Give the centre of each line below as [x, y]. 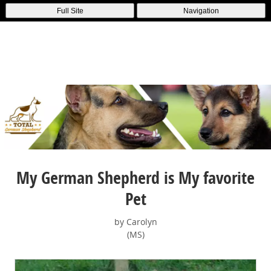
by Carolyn [135, 222]
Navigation [201, 11]
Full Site [70, 11]
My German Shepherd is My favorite [135, 178]
